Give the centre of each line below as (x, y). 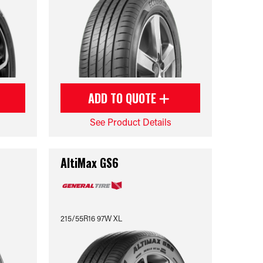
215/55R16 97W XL (92, 218)
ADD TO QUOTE (124, 98)
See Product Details (130, 122)
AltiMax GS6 (90, 163)
